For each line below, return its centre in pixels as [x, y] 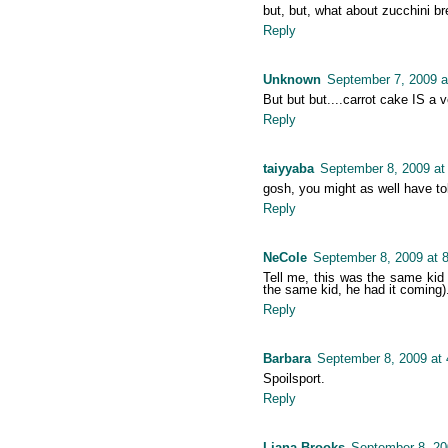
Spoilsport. [293, 379]
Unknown [291, 80]
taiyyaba [288, 169]
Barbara [286, 359]
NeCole [284, 258]
